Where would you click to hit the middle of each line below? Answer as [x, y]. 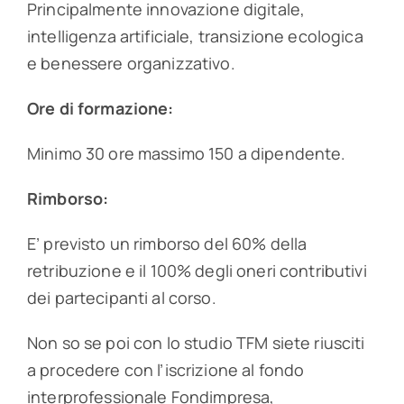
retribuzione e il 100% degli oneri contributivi [197, 271]
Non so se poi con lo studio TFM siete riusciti [196, 343]
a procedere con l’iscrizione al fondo [165, 370]
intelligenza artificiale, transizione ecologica [195, 37]
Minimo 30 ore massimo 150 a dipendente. [186, 154]
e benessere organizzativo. [131, 64]
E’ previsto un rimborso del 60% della [167, 244]
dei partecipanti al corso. [121, 298]
